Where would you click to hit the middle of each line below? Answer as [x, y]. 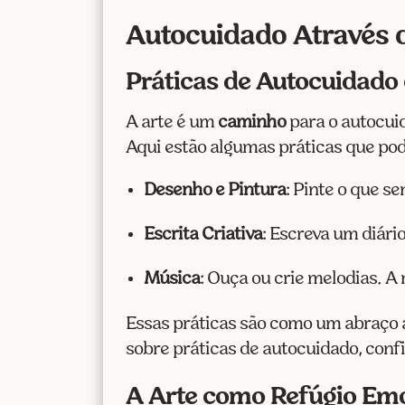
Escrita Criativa [203, 235]
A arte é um [172, 122]
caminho [252, 122]
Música [172, 279]
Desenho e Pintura [215, 190]
